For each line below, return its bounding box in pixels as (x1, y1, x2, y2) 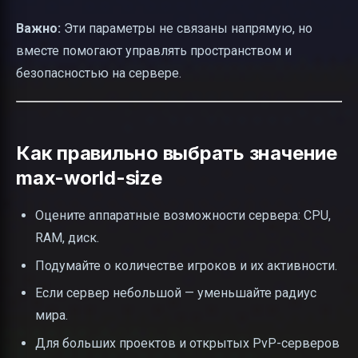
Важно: (16, 21, 61, 37)
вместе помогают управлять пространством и (16, 43, 292, 59)
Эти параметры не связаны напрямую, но (61, 21, 312, 37)
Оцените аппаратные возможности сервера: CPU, (35, 208, 331, 224)
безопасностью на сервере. (16, 66, 181, 82)
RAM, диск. (35, 230, 99, 246)
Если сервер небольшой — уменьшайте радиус (35, 285, 316, 301)
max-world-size (16, 166, 162, 190)
